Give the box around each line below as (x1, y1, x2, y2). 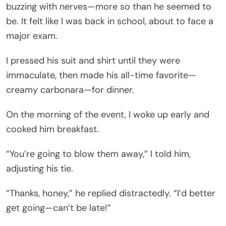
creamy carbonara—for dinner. (6, 83, 134, 96)
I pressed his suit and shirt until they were (6, 54, 180, 67)
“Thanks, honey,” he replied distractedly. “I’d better (6, 187, 215, 199)
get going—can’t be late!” (6, 201, 111, 214)
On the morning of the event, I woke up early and (6, 108, 209, 121)
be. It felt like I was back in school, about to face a (6, 15, 213, 27)
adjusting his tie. (6, 162, 73, 175)
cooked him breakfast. (6, 123, 99, 135)
